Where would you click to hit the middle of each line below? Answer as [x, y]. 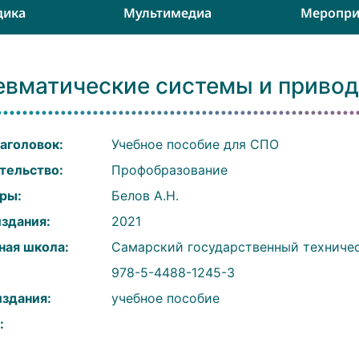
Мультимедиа [167, 13]
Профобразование [169, 170]
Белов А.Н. [145, 196]
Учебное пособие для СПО [195, 144]
